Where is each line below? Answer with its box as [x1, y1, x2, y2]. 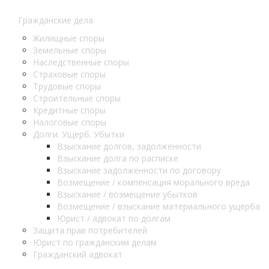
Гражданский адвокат [33, 249, 122, 261]
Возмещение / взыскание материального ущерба [57, 201, 260, 213]
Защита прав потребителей [33, 225, 147, 237]
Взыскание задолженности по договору [57, 165, 221, 177]
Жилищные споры [33, 32, 104, 44]
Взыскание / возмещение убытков [57, 189, 198, 201]
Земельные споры [33, 44, 106, 56]
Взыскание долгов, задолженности [57, 141, 201, 153]
